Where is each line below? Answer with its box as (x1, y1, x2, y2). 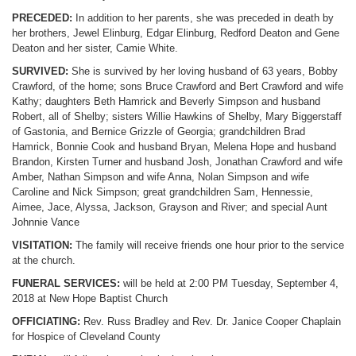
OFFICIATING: (12, 315, 83, 328)
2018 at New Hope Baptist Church (12, 292, 168, 305)
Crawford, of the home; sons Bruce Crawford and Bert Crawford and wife (12, 80, 343, 93)
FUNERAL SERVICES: (12, 277, 123, 290)
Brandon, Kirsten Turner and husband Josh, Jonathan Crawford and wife (12, 156, 342, 168)
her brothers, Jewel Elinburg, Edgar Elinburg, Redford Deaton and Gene (12, 27, 339, 40)
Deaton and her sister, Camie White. (12, 42, 178, 55)
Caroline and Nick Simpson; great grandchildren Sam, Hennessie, (12, 186, 313, 199)
